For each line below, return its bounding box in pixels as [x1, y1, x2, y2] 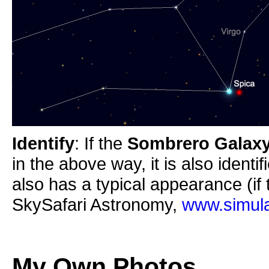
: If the [74, 133, 127, 153]
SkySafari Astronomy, [12, 194, 182, 214]
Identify [12, 133, 74, 153]
